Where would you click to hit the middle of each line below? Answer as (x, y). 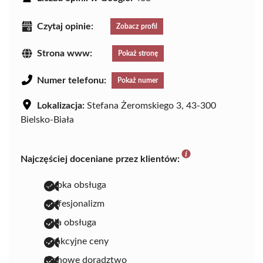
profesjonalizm (74, 203)
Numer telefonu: (72, 80)
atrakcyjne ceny (76, 241)
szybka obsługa (75, 185)
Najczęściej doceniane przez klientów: (100, 159)
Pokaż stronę (138, 53)
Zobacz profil (137, 26)
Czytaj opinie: (65, 26)
